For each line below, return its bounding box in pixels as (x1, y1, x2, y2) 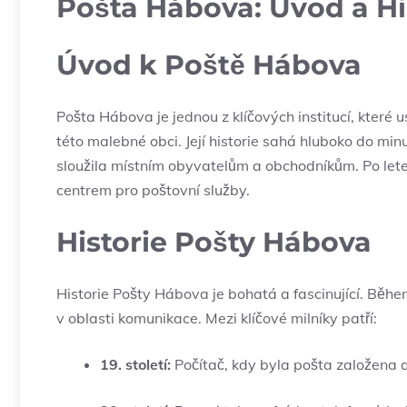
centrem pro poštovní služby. (56, 181, 250, 200)
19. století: (100, 355, 171, 374)
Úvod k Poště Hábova (56, 48, 362, 83)
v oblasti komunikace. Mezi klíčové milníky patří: (56, 309, 377, 328)
